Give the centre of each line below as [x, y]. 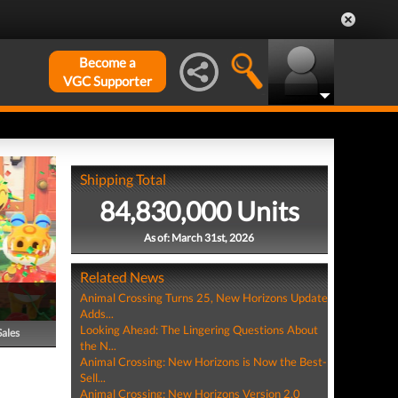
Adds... [96, 314]
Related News [122, 277]
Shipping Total [123, 179]
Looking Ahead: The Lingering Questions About [199, 330]
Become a [107, 62]
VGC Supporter [107, 81]
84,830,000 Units [199, 211]
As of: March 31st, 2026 [199, 238]
